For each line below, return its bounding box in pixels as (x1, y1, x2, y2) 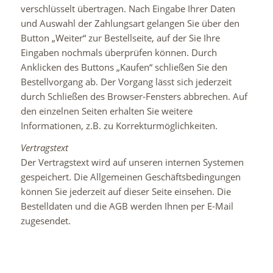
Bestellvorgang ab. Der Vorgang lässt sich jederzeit (20, 75, 232, 88)
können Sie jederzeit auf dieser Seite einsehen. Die (20, 185, 231, 198)
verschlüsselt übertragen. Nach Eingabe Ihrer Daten (20, 2, 235, 15)
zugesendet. (20, 214, 71, 227)
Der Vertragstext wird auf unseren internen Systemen (20, 156, 244, 169)
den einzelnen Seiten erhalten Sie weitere (20, 104, 193, 117)
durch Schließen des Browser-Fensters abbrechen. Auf (20, 90, 247, 102)
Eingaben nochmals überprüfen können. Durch (20, 46, 217, 58)
